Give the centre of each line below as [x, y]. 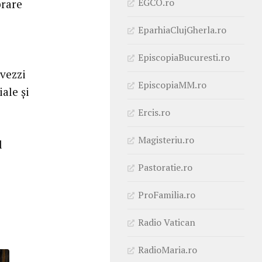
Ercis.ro [154, 112]
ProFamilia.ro [167, 194]
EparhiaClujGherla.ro [182, 30]
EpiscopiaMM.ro [172, 85]
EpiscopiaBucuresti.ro [184, 57]
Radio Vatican [167, 222]
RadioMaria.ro [168, 249]
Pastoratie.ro [165, 167]
